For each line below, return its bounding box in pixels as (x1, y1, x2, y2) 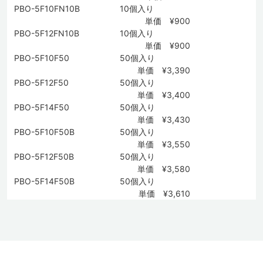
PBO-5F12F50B (14, 151, 74, 161)
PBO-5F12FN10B (14, 28, 79, 38)
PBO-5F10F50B (14, 126, 75, 137)
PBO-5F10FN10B (14, 3, 80, 14)
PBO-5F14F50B (14, 176, 75, 186)
